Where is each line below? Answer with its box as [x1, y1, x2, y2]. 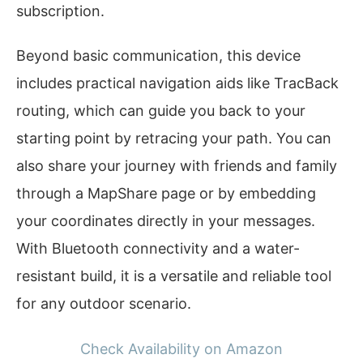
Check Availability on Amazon [80, 340, 283, 357]
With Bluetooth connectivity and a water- [16, 240, 300, 258]
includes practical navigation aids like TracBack [16, 75, 339, 92]
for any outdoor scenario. [16, 295, 191, 313]
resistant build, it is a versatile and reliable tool [16, 267, 331, 285]
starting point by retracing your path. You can [16, 130, 331, 147]
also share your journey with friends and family [16, 157, 337, 175]
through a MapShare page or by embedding [16, 185, 316, 203]
